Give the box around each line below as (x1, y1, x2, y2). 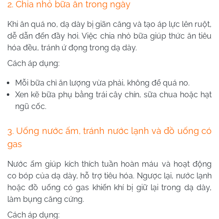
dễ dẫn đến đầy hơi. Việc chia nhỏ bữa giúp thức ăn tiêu (7, 31, 212, 41)
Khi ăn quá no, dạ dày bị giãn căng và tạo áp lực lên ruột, (7, 20, 212, 29)
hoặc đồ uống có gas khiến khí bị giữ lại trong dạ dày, (7, 183, 212, 193)
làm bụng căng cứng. (7, 195, 84, 204)
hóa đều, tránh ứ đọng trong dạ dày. (7, 43, 137, 53)
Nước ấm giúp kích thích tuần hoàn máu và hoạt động (7, 159, 212, 169)
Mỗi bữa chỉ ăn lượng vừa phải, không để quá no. (15, 78, 190, 88)
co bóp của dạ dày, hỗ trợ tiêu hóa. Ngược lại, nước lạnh (7, 171, 212, 181)
